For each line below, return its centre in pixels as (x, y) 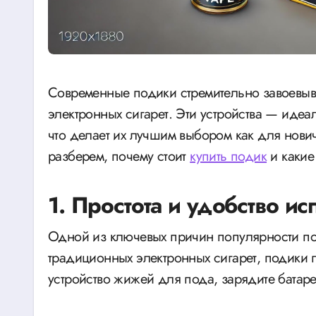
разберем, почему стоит (119, 156)
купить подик (229, 156)
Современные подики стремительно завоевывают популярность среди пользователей (53, 92)
